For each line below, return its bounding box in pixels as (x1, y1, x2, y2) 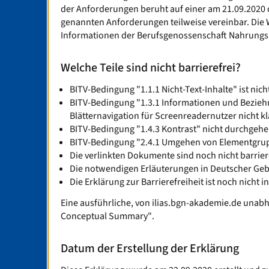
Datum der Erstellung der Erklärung (61, 240, 239, 258)
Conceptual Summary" (61, 210, 152, 223)
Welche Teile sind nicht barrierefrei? (61, 59, 241, 76)
